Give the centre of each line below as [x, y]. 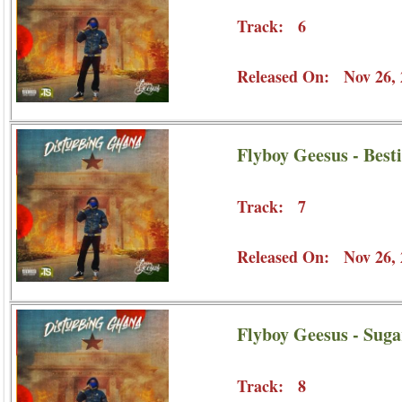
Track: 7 [271, 206]
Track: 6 [271, 26]
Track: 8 [271, 386]
